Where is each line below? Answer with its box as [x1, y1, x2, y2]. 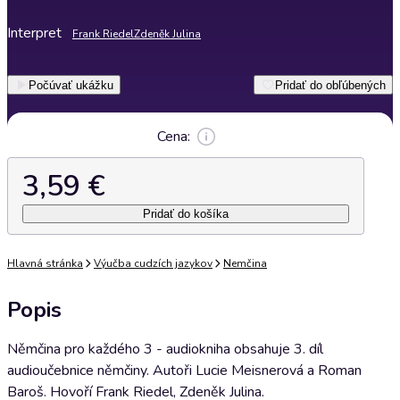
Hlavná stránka [7, 256, 83, 271]
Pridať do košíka [143, 207, 229, 221]
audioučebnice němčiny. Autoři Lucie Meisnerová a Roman [7, 361, 362, 380]
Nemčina [223, 256, 267, 271]
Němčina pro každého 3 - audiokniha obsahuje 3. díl [7, 339, 323, 359]
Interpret [7, 23, 62, 43]
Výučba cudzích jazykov [94, 256, 212, 271]
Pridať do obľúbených [275, 78, 386, 92]
